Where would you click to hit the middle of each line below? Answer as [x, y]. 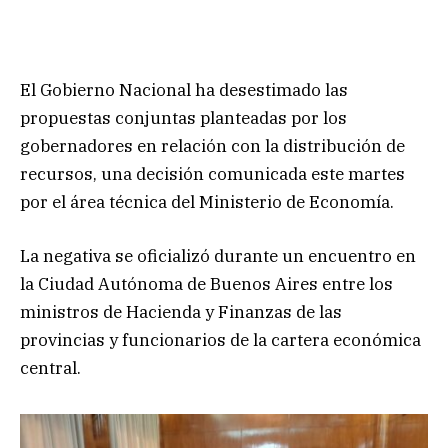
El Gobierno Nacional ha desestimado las [184, 89]
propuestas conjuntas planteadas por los [183, 117]
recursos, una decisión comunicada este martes [212, 173]
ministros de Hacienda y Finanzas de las [181, 311]
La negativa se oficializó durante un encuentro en [218, 255]
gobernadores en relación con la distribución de [212, 145]
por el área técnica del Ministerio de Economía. [207, 201]
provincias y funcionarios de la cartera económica [220, 339]
